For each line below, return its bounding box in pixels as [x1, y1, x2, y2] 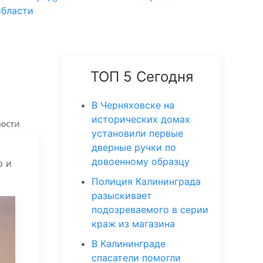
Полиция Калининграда [92, 176, 201, 187]
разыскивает [92, 190, 152, 201]
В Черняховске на [92, 99, 174, 111]
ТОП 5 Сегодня [90, 68, 193, 85]
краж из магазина [92, 218, 175, 230]
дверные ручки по [92, 141, 176, 153]
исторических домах [92, 113, 190, 125]
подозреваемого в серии [92, 204, 208, 215]
